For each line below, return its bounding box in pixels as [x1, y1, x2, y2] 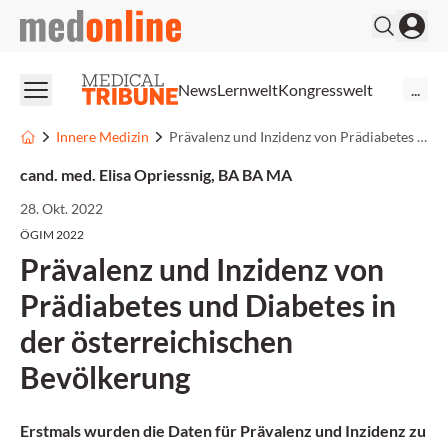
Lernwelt [217, 79, 278, 99]
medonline [19, 11, 92, 30]
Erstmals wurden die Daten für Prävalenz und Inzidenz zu [20, 421, 426, 440]
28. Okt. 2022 [20, 200, 103, 217]
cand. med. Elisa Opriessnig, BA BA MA [20, 165, 292, 184]
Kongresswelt [278, 79, 373, 99]
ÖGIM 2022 [20, 227, 84, 242]
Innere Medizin [56, 128, 149, 145]
